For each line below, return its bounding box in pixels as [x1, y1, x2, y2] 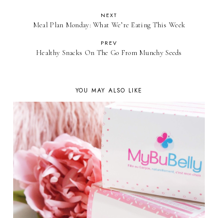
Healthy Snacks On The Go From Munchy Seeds [36, 48, 182, 57]
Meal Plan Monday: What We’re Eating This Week [33, 20, 185, 29]
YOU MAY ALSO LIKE [75, 86, 143, 95]
